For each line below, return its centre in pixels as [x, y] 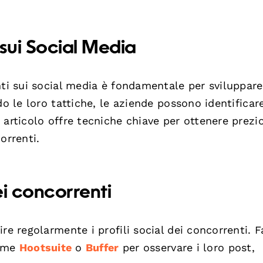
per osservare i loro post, [187, 247]
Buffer [102, 247]
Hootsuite [45, 247]
